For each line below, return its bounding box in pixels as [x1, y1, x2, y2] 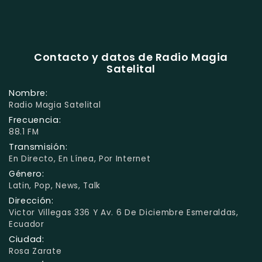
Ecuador [9, 218, 44, 230]
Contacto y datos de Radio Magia [34, 49, 228, 64]
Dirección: [9, 194, 54, 206]
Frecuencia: [9, 113, 61, 126]
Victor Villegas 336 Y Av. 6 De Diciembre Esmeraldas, [9, 206, 239, 218]
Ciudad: [9, 233, 44, 245]
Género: [9, 167, 44, 180]
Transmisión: [9, 140, 68, 153]
